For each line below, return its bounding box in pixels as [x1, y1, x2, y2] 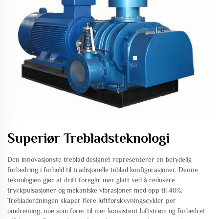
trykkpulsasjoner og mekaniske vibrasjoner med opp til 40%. [7, 186, 182, 195]
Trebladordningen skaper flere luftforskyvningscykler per [7, 197, 176, 205]
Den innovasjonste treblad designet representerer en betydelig [7, 155, 192, 164]
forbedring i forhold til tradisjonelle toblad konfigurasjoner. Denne [7, 166, 198, 174]
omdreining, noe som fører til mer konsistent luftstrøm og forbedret [7, 207, 205, 215]
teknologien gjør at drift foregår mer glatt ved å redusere [7, 176, 175, 184]
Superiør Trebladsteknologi [7, 131, 170, 146]
